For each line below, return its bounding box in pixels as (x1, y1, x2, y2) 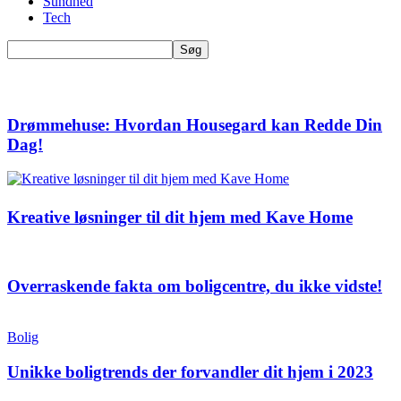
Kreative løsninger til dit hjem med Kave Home (7, 208, 353, 227)
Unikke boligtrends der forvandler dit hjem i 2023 (7, 362, 373, 381)
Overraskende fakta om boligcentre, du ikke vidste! (7, 277, 382, 296)
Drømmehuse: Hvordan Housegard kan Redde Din (7, 115, 382, 134)
